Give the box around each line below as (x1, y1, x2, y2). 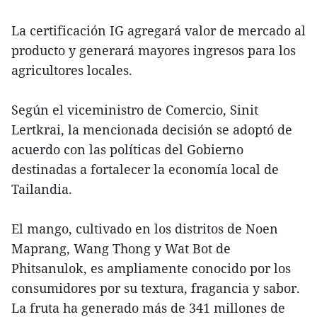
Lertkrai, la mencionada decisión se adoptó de (11, 121, 292, 139)
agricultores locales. (11, 62, 132, 79)
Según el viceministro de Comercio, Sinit (11, 101, 258, 119)
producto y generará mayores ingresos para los (11, 42, 296, 59)
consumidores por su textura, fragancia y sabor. (11, 279, 300, 297)
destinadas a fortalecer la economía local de (11, 161, 279, 178)
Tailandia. (11, 180, 72, 198)
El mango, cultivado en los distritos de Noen (11, 220, 278, 238)
